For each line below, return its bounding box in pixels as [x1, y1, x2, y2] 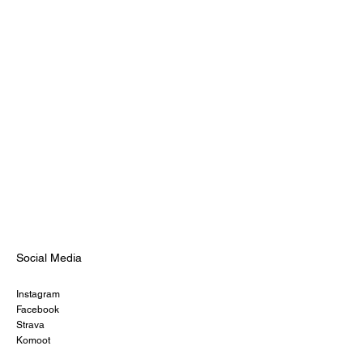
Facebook [16, 303, 59, 315]
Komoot [16, 334, 50, 346]
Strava [16, 318, 45, 331]
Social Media [16, 251, 82, 265]
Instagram [16, 288, 60, 300]
